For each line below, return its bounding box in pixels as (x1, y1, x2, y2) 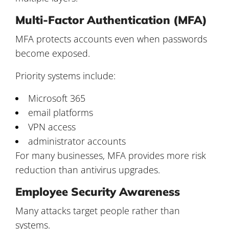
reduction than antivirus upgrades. (15, 163, 160, 176)
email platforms (28, 106, 93, 119)
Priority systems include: (15, 69, 116, 82)
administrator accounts (28, 134, 126, 147)
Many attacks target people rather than (15, 204, 180, 217)
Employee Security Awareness (15, 184, 180, 199)
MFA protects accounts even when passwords (15, 32, 207, 45)
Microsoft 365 (28, 91, 85, 104)
